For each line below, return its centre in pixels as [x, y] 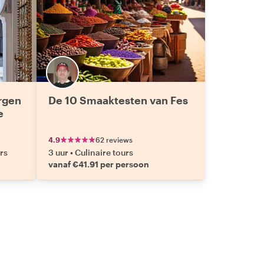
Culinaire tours [104, 152]
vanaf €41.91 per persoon [99, 164]
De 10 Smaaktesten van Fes [118, 100]
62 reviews [114, 140]
